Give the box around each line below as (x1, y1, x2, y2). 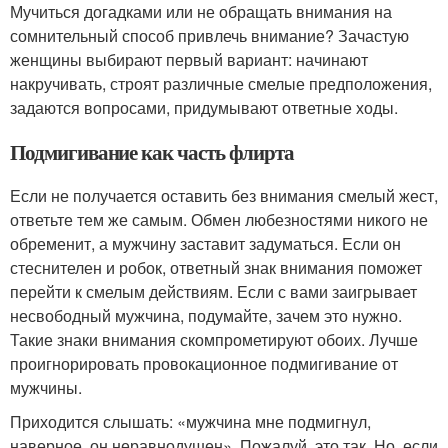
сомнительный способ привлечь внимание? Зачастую (10, 24, 409, 48)
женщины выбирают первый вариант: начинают (10, 48, 368, 72)
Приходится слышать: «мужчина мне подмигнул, (10, 410, 371, 434)
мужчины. (10, 376, 82, 400)
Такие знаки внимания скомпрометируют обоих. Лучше (10, 328, 418, 352)
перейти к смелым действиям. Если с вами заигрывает (10, 280, 417, 304)
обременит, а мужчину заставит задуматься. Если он (10, 232, 401, 256)
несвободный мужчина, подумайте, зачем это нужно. (10, 304, 402, 328)
